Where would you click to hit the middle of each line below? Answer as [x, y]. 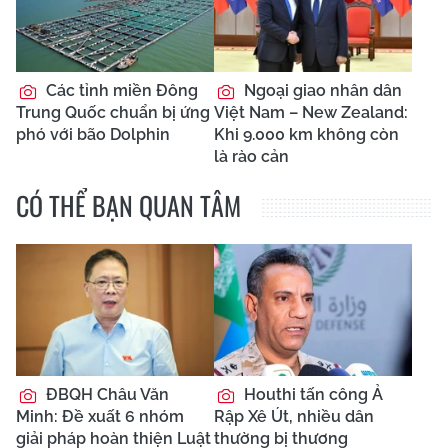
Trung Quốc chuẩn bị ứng [113, 112]
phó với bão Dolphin [93, 134]
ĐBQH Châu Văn [105, 394]
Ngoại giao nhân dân [321, 90]
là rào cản [251, 156]
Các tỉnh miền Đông [120, 90]
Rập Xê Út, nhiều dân [294, 416]
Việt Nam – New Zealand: [311, 112]
